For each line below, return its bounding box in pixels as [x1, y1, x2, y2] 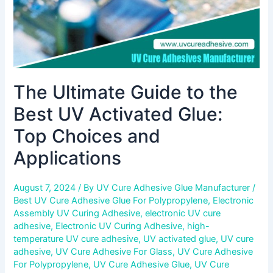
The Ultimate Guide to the [13, 81, 238, 104]
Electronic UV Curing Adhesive [55, 221, 183, 232]
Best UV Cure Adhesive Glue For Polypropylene [13, 195, 208, 207]
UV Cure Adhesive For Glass [55, 246, 173, 258]
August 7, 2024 [13, 182, 79, 194]
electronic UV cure [145, 208, 221, 219]
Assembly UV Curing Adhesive [13, 208, 141, 219]
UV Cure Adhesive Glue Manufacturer [96, 182, 253, 194]
